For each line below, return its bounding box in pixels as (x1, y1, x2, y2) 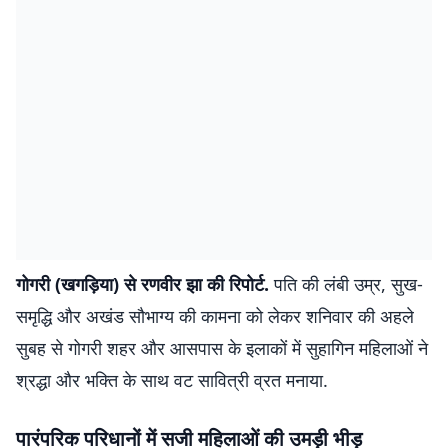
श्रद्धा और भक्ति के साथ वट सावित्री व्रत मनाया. (16, 368, 328, 392)
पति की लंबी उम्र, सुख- (269, 272, 423, 296)
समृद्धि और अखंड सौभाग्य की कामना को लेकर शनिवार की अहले (16, 304, 414, 328)
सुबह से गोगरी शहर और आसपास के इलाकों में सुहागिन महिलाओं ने (16, 336, 428, 360)
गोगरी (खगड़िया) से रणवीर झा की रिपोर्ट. (16, 272, 269, 296)
